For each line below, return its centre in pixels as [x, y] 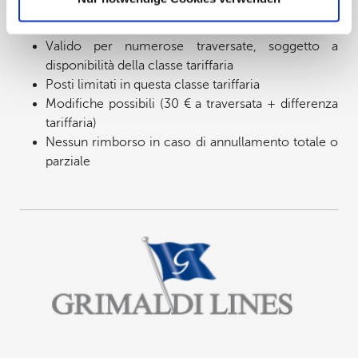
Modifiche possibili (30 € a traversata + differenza [192, 103]
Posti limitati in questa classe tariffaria [152, 84]
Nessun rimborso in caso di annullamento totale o [192, 142]
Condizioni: [53, 20]
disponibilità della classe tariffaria [139, 65]
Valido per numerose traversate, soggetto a [192, 46]
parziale [68, 161]
